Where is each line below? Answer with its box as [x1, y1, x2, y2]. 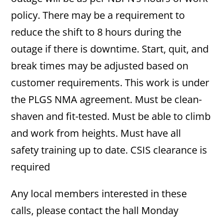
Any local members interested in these [11, 187, 187, 200]
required [11, 160, 51, 173]
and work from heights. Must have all [11, 126, 181, 140]
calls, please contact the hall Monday [11, 204, 179, 217]
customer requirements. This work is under [11, 76, 210, 89]
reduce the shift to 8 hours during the [11, 25, 182, 39]
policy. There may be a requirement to [11, 8, 185, 22]
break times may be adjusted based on [11, 59, 189, 72]
